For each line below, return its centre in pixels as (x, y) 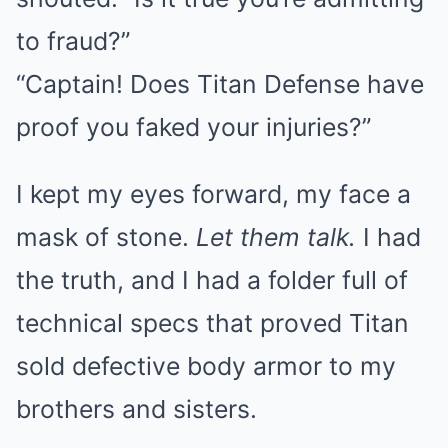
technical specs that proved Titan (212, 322)
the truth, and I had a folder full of (212, 279)
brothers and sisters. (136, 408)
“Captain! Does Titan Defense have (220, 83)
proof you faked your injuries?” (193, 126)
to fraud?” (73, 40)
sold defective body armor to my (206, 365)
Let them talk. (276, 236)
